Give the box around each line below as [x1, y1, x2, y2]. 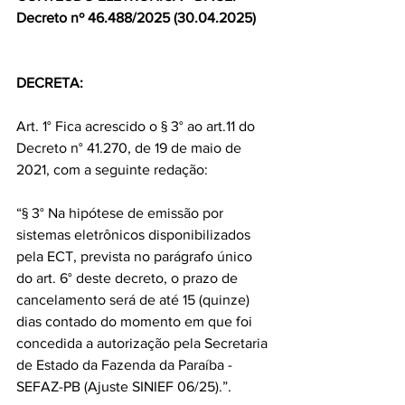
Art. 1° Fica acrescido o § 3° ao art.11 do [16, 118, 259, 134]
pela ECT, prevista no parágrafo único [16, 249, 256, 264]
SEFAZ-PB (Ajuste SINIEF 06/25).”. [16, 379, 231, 394]
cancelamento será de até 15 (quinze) [16, 292, 253, 307]
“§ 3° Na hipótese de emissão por [16, 205, 227, 221]
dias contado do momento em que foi [16, 314, 256, 329]
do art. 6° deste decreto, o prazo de [16, 270, 241, 286]
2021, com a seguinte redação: [16, 162, 208, 177]
